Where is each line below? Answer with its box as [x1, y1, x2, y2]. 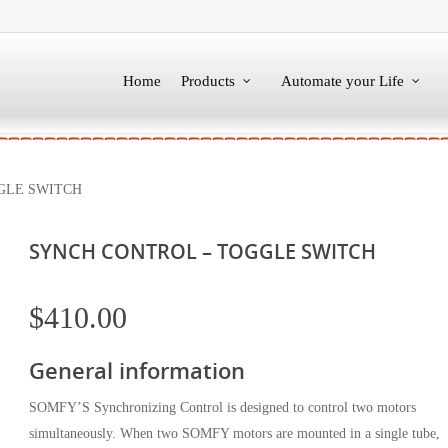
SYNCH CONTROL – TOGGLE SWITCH [28, 238, 376, 265]
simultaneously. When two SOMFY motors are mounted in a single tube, [28, 426, 440, 441]
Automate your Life [281, 73, 404, 89]
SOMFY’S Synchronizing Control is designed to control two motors [28, 400, 416, 415]
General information [28, 355, 245, 385]
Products [181, 73, 235, 89]
